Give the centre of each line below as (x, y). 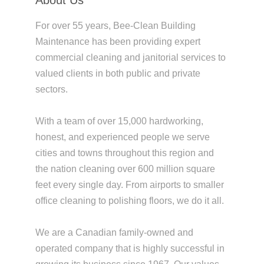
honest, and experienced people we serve (122, 137)
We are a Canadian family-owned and (114, 232)
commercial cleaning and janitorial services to (130, 57)
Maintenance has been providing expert (118, 41)
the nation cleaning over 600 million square (125, 169)
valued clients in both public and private (118, 73)
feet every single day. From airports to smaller (129, 184)
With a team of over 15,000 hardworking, (119, 121)
